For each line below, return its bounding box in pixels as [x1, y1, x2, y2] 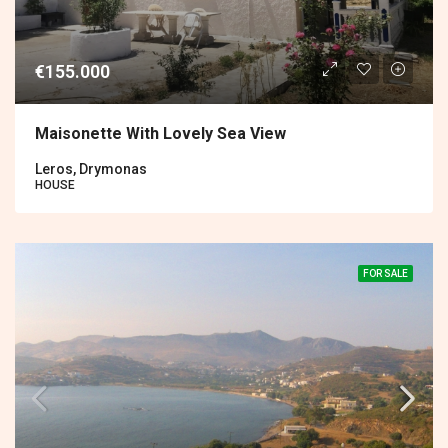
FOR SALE [363, 267, 408, 279]
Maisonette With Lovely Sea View [35, 123, 286, 143]
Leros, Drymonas [35, 160, 147, 177]
